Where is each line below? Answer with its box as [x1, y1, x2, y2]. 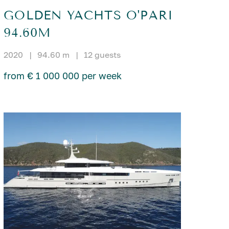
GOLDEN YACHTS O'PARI [4, 8, 174, 23]
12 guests [84, 50, 121, 60]
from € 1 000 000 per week [4, 70, 122, 82]
